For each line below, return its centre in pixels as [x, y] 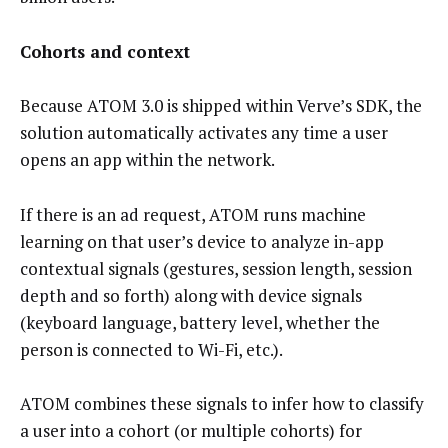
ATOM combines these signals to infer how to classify [222, 404]
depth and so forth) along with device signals [191, 295]
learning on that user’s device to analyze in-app [202, 241]
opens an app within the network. [147, 160]
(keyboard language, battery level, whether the [200, 322]
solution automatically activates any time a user [204, 133]
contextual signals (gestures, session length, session [216, 268]
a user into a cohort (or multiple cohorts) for [191, 431]
